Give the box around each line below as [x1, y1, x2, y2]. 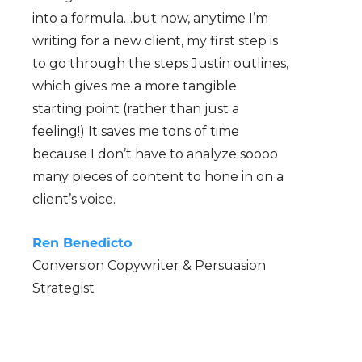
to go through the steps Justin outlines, [32, 55, 288, 71]
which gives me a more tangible [32, 78, 237, 94]
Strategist [32, 280, 95, 296]
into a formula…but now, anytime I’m [32, 10, 268, 26]
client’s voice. [32, 191, 116, 207]
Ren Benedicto [32, 234, 132, 250]
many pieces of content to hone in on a [32, 168, 284, 184]
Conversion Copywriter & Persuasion [32, 257, 266, 273]
